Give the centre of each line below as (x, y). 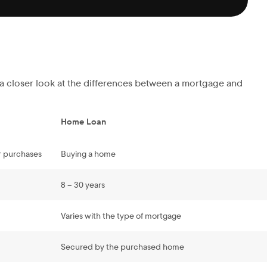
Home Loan (83, 122)
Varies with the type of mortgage (121, 216)
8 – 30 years (83, 185)
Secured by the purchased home (122, 247)
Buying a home (88, 154)
